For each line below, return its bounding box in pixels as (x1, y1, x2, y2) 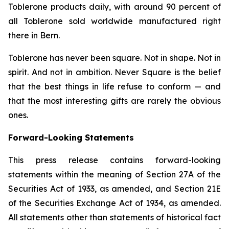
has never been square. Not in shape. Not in (48, 52, 221, 63)
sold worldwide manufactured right (63, 15, 221, 26)
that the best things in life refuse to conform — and (8, 81, 221, 91)
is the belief (171, 66, 221, 77)
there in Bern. (8, 30, 60, 40)
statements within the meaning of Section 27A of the (8, 169, 221, 179)
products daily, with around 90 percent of (48, 1, 221, 12)
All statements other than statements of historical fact (8, 212, 221, 222)
